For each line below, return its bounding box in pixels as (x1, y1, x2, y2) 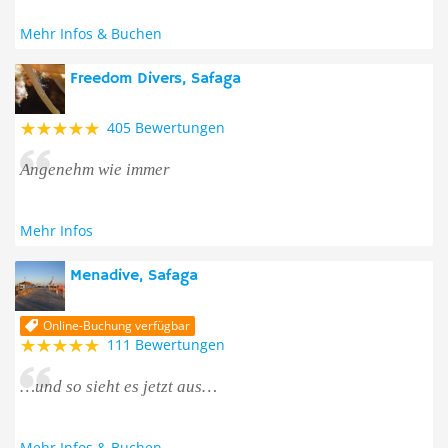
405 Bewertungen (107, 118, 225, 137)
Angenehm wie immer (20, 160, 170, 179)
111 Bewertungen (107, 335, 225, 354)
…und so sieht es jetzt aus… (20, 377, 217, 396)
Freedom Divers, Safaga (70, 69, 241, 89)
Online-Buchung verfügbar (43, 317, 190, 334)
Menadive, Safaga (70, 266, 198, 286)
